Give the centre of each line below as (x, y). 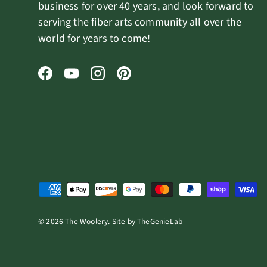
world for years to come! (96, 38)
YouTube (91, 80)
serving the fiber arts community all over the (140, 22)
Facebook (66, 80)
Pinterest (144, 80)
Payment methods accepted (102, 190)
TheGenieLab (160, 221)
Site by (125, 221)
